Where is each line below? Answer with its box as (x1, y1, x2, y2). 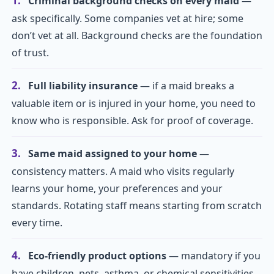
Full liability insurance (28, 79, 138, 93)
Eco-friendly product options (28, 249, 166, 263)
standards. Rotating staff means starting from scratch (12, 199, 262, 213)
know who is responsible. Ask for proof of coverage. (12, 114, 253, 128)
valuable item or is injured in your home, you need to (12, 97, 256, 111)
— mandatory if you (166, 249, 261, 263)
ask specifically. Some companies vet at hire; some (12, 12, 243, 26)
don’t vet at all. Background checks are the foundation (12, 29, 262, 43)
